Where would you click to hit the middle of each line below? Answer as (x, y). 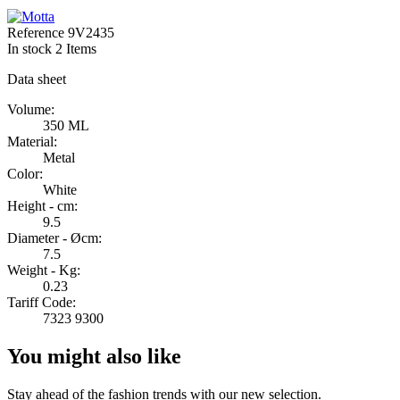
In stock (29, 48)
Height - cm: (42, 205)
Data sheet (37, 79)
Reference (37, 32)
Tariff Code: (42, 302)
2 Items (76, 48)
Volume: (31, 109)
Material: (32, 141)
